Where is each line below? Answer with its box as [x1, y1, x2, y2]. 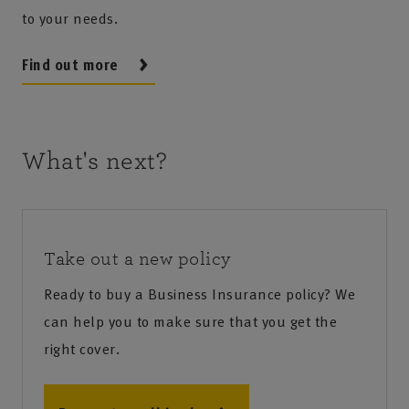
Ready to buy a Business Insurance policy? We [44, 283, 355, 306]
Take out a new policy [44, 249, 232, 269]
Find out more [22, 54, 119, 77]
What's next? [22, 148, 167, 175]
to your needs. [22, 7, 118, 30]
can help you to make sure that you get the [44, 310, 337, 333]
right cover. [44, 338, 120, 361]
